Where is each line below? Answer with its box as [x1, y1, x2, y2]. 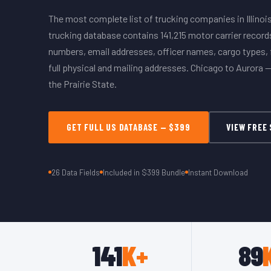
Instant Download [188, 167, 248, 177]
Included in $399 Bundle [103, 167, 185, 177]
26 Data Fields [51, 167, 100, 177]
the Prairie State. [48, 77, 117, 90]
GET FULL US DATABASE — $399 [67, 121, 191, 132]
